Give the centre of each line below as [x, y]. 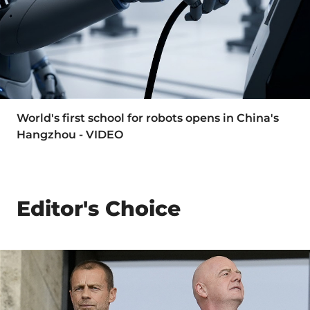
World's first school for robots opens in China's [148, 118]
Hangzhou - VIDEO [70, 134]
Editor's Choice [99, 208]
